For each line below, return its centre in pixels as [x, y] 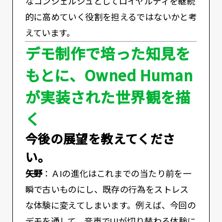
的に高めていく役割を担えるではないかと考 [111, 17]
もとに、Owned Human [109, 75]
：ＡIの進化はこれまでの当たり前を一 [117, 174]
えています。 [50, 33]
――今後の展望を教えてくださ [100, 138]
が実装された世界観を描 [108, 96]
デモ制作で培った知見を [108, 53]
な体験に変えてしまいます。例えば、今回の [111, 205]
